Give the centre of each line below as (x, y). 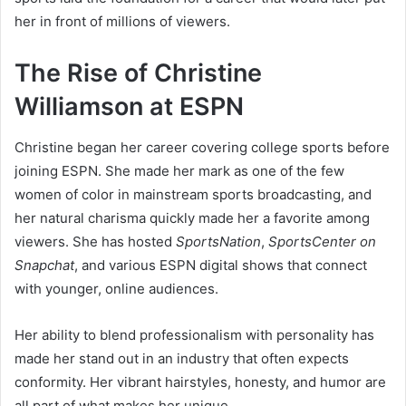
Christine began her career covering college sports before (202, 147)
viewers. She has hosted (95, 241)
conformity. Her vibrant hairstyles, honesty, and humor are (200, 382)
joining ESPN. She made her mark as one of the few (179, 170)
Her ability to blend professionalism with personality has (194, 334)
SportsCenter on (322, 241)
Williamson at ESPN (129, 107)
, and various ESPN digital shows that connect (221, 265)
